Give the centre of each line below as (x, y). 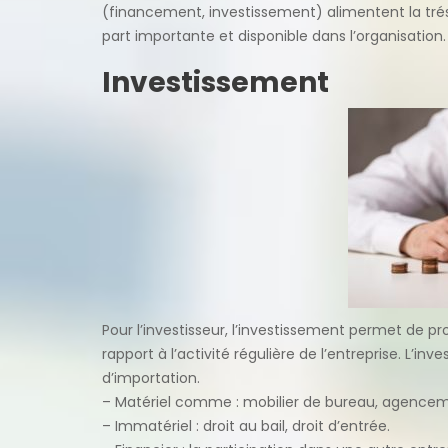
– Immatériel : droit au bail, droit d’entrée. (246, 425)
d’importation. (151, 377)
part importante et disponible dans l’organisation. (274, 35)
